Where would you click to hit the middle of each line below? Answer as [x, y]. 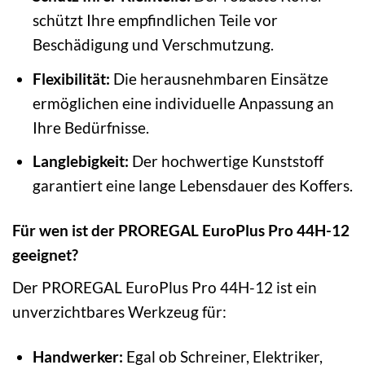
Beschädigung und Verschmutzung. [153, 45]
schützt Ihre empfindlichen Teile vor [155, 20]
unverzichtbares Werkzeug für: [119, 311]
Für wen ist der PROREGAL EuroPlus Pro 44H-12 [181, 231]
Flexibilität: [71, 78]
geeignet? [45, 255]
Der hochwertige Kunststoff [226, 161]
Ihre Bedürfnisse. [90, 127]
